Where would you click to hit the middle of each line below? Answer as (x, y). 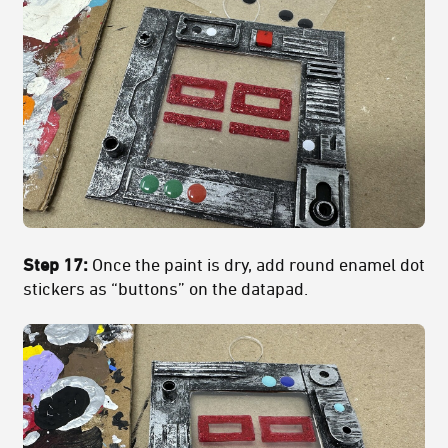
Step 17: (57, 263)
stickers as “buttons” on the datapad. (165, 287)
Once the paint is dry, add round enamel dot (258, 263)
